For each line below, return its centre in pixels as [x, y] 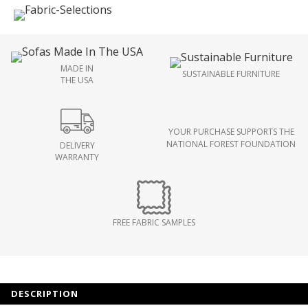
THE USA [77, 80]
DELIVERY [77, 145]
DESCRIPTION [45, 294]
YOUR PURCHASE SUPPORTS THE [231, 131]
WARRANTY [77, 157]
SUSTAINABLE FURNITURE [231, 74]
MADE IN [77, 68]
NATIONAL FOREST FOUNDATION [231, 144]
